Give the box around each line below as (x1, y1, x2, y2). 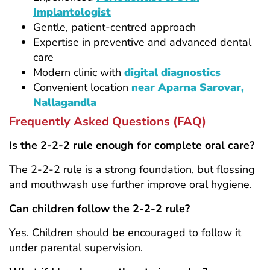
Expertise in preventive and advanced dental (33, 34, 251, 49)
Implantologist (33, 4, 111, 19)
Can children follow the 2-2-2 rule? (9, 201, 190, 216)
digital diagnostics (124, 64, 221, 80)
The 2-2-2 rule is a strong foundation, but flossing (9, 162, 255, 177)
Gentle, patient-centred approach (33, 19, 196, 34)
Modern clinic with (33, 64, 124, 80)
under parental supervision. (9, 240, 143, 255)
